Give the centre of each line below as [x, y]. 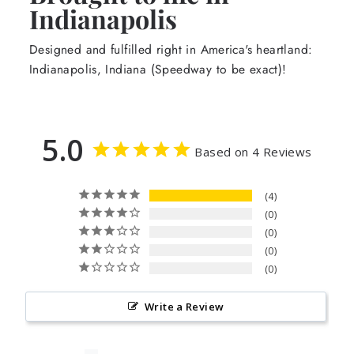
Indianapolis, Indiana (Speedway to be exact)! [158, 69]
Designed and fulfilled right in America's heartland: [171, 49]
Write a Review [184, 307]
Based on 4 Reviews [253, 152]
